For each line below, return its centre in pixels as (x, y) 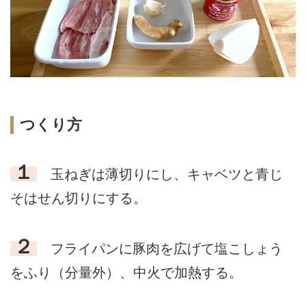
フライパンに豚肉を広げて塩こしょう (159, 248)
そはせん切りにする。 (79, 198)
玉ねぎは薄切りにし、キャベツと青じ (159, 174)
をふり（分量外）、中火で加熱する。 (126, 272)
